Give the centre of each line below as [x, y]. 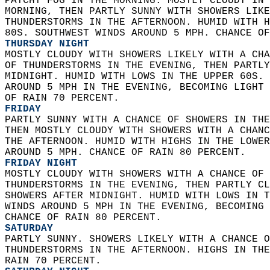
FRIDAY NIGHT [41, 163]
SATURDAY [29, 228]
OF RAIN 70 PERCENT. [65, 98]
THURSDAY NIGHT [47, 44]
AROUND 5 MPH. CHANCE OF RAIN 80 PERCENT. [128, 152]
